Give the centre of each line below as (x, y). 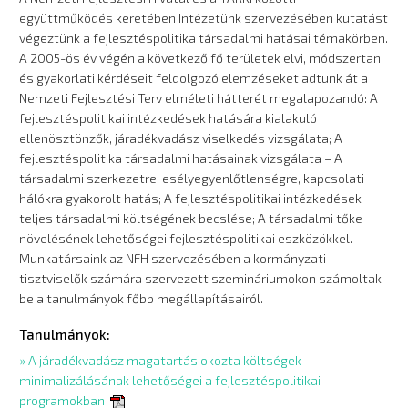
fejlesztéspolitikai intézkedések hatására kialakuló (168, 118)
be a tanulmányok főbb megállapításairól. (142, 298)
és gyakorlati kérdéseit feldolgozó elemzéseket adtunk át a (194, 78)
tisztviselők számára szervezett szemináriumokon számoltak (201, 278)
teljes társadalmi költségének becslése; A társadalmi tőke (191, 218)
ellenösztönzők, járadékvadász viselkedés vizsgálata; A (181, 138)
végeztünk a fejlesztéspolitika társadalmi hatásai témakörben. (204, 38)
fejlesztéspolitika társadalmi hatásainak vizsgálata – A (181, 158)
